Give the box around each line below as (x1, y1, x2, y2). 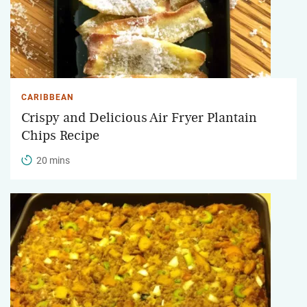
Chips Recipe (21, 128, 99, 143)
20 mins (36, 154, 70, 166)
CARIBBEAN (21, 92, 73, 102)
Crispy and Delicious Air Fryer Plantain (21, 110, 257, 125)
